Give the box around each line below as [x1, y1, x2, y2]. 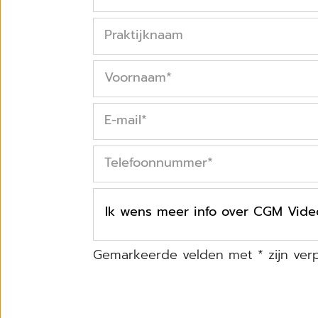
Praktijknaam [104, 24, 183, 45]
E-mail [104, 109, 141, 130]
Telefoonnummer [104, 152, 207, 172]
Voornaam [104, 67, 166, 87]
